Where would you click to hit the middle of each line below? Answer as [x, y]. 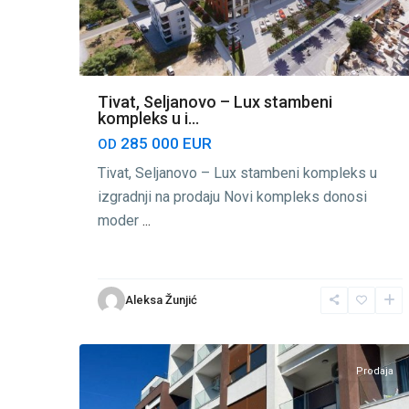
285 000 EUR [164, 143]
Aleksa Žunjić [161, 299]
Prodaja [375, 371]
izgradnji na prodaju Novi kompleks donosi [232, 196]
